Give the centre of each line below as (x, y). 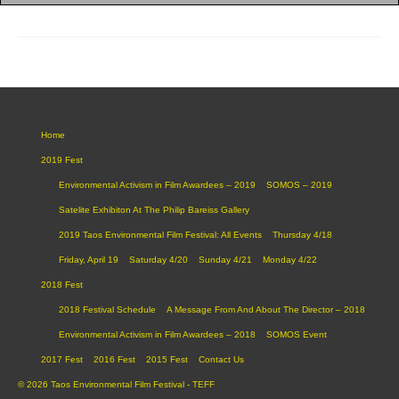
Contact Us (221, 359)
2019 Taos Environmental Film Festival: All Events (160, 234)
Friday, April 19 (89, 259)
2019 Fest (62, 159)
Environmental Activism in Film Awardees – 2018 (157, 334)
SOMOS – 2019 (299, 184)
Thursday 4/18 (302, 234)
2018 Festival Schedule (107, 309)
